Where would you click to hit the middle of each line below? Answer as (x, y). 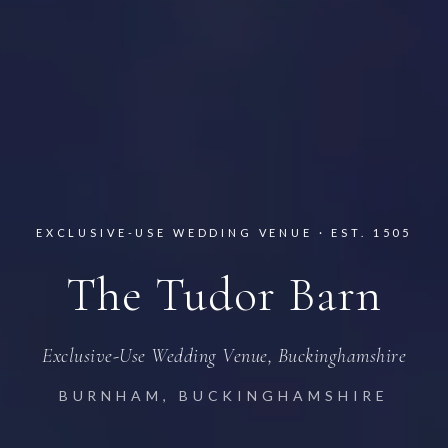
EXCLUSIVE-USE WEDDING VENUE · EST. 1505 (224, 232)
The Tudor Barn (224, 294)
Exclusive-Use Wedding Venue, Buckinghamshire (224, 355)
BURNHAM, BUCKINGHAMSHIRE (224, 395)
